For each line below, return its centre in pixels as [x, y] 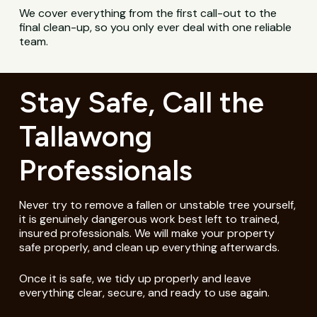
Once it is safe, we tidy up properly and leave [135, 278]
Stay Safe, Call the [141, 102]
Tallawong [85, 136]
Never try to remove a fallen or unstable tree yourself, [157, 204]
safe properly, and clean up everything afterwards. [149, 247]
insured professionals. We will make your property [146, 233]
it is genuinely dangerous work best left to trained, [149, 219]
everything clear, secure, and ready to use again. [144, 292]
